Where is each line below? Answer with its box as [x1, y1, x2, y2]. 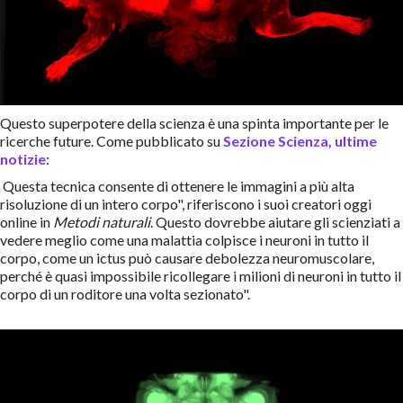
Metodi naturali [53, 213, 150, 231]
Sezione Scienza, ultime [223, 132, 377, 150]
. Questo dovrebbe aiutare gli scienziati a [150, 213, 400, 231]
